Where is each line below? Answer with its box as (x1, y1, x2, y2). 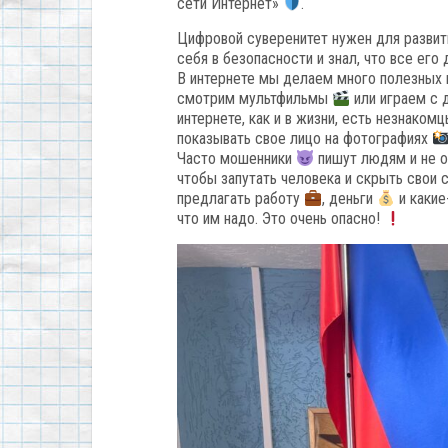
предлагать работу (177, 189, 304, 208)
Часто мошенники (177, 149, 296, 168)
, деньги (322, 189, 378, 208)
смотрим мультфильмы (177, 89, 332, 108)
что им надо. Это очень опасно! (177, 209, 384, 228)
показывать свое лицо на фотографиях (177, 129, 432, 148)
